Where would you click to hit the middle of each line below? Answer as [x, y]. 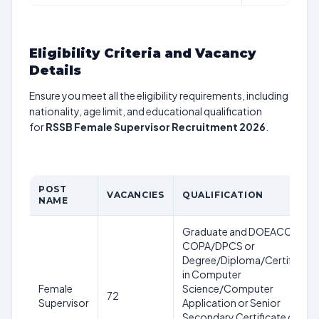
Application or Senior [231, 303]
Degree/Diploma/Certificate [249, 260]
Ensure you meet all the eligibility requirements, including [159, 95]
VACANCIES [136, 195]
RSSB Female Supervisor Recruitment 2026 [156, 127]
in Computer [212, 274]
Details [55, 70]
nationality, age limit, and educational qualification [146, 111]
